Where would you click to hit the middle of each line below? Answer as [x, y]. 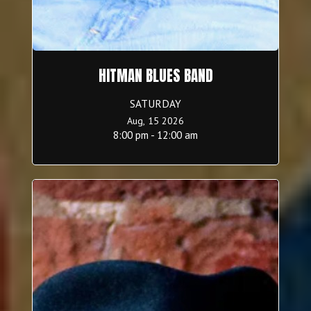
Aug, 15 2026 [155, 121]
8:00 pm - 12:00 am [155, 135]
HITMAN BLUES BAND [155, 76]
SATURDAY [155, 104]
